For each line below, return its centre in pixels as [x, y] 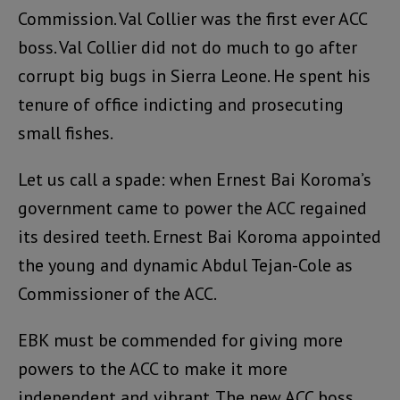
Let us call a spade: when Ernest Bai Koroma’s [195, 179]
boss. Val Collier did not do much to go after [187, 47]
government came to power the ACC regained [192, 208]
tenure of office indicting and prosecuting [181, 104]
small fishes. [66, 133]
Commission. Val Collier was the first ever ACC [192, 18]
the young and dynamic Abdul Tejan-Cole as [185, 265]
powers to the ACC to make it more [153, 368]
